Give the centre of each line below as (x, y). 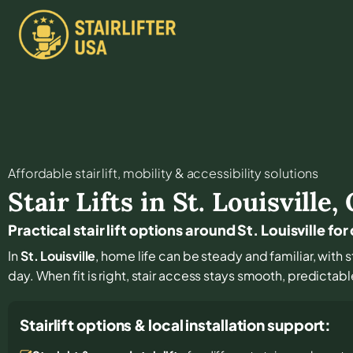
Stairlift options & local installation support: (176, 324)
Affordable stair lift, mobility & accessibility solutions (163, 173)
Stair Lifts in (90, 201)
